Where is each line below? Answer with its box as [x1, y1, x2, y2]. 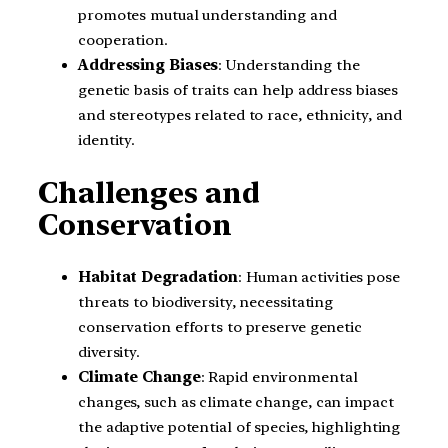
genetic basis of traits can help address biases [78, 81, 399, 100]
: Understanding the [218, 56, 360, 75]
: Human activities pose [238, 267, 400, 286]
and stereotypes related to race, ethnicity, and [78, 106, 403, 125]
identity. [78, 131, 136, 150]
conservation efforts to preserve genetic [78, 317, 362, 336]
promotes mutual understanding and [78, 6, 337, 25]
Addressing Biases [78, 56, 219, 75]
